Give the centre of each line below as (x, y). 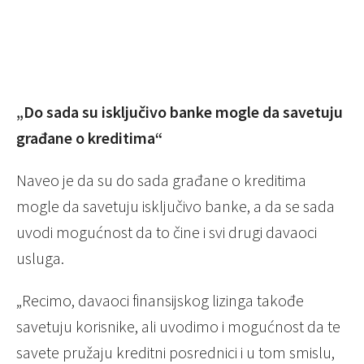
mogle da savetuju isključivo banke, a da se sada (175, 206)
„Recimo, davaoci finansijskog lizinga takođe (160, 301)
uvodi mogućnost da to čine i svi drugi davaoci (167, 232)
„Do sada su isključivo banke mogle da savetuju (180, 112)
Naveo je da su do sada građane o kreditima (161, 180)
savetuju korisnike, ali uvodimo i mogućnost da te (178, 327)
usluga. (40, 258)
